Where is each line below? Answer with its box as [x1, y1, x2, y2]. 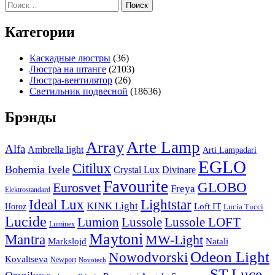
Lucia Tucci [223, 202, 263, 211]
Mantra [5, 231, 45, 247]
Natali [206, 236, 228, 246]
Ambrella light [28, 143, 83, 155]
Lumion [77, 215, 119, 229]
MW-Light [145, 231, 203, 247]
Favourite [103, 177, 168, 196]
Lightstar [141, 196, 192, 212]
